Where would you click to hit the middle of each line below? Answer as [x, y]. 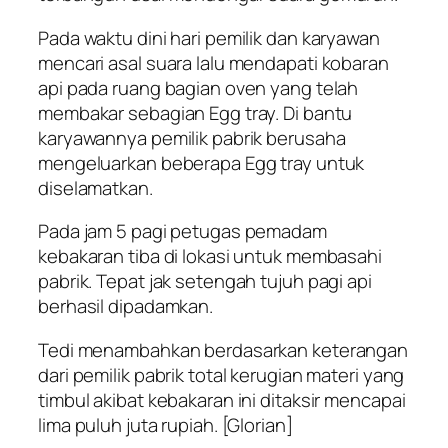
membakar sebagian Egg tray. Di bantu [195, 112]
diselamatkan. [95, 187]
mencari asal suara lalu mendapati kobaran [213, 62]
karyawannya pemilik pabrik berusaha [192, 137]
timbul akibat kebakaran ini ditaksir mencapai [222, 399]
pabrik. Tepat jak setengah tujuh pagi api [205, 281]
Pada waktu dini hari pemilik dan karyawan [209, 37]
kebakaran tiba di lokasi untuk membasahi [210, 256]
